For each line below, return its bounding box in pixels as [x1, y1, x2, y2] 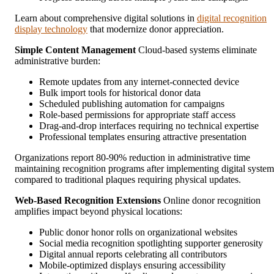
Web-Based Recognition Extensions [15, 194, 161, 206]
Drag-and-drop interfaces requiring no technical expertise [39, 120, 259, 131]
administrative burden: [15, 55, 100, 66]
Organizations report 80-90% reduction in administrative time [15, 152, 250, 163]
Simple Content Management [15, 44, 136, 55]
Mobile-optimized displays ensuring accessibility [39, 259, 226, 270]
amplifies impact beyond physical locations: [15, 206, 182, 217]
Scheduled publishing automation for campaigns [39, 98, 224, 109]
